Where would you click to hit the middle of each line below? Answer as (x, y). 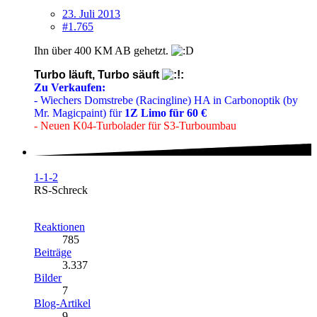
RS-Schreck (61, 190)
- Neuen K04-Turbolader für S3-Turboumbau (135, 126)
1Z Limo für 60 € (166, 113)
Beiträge (53, 252)
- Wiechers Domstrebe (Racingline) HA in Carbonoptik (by (166, 100)
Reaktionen (59, 226)
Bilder (48, 277)
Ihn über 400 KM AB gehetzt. (103, 51)
